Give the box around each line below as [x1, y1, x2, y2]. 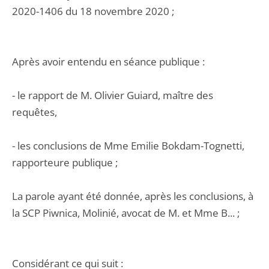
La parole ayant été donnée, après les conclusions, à [12, 189, 253, 203]
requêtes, [12, 105, 57, 119]
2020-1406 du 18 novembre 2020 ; [12, 4, 174, 18]
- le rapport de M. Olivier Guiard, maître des [12, 88, 213, 102]
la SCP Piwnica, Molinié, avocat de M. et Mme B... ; [12, 206, 240, 220]
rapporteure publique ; [12, 156, 118, 169]
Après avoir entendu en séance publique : [12, 55, 205, 68]
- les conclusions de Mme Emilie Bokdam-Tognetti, [12, 139, 244, 153]
